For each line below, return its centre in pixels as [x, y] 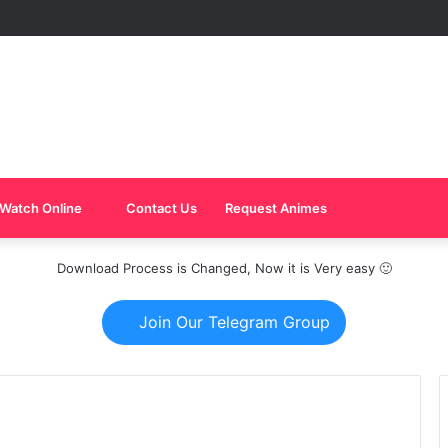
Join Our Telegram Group [232, 321]
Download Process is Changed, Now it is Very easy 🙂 [224, 267]
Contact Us [160, 207]
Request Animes [276, 207]
